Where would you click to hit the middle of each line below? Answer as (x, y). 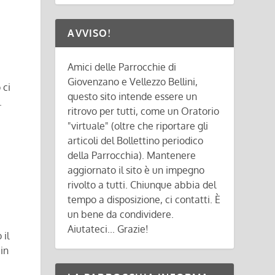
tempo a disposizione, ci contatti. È (144, 199)
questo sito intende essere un (133, 96)
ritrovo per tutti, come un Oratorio (144, 111)
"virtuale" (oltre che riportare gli (138, 126)
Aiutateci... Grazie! (108, 229)
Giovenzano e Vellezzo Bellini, (133, 82)
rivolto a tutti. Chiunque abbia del (142, 185)
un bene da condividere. (121, 214)
